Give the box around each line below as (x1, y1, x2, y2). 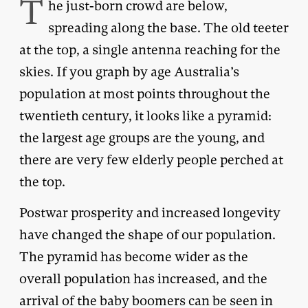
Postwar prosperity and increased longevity (19, 203, 280, 221)
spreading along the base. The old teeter (48, 19, 289, 36)
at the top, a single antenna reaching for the (19, 41, 280, 58)
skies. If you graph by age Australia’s (19, 63, 239, 80)
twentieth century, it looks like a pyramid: (19, 107, 272, 124)
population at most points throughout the (19, 85, 270, 102)
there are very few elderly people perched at (19, 151, 283, 168)
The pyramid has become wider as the (19, 247, 248, 265)
